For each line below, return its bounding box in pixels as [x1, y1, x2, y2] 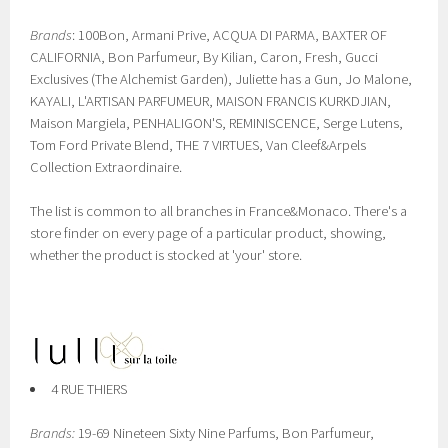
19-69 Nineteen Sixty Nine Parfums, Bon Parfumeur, [75, 424, 375, 442]
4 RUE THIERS [51, 380, 127, 398]
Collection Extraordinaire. [30, 158, 183, 176]
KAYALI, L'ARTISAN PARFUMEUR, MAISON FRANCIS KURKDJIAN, [30, 92, 392, 110]
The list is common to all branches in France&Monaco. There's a [30, 202, 408, 220]
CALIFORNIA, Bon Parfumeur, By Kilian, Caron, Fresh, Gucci [30, 48, 379, 66]
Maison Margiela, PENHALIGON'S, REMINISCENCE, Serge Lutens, [30, 114, 404, 132]
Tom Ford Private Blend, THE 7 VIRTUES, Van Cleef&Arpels [30, 136, 367, 154]
